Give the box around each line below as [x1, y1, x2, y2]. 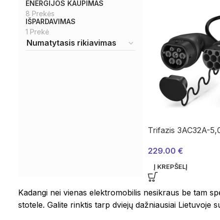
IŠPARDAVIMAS [26, 17, 76, 26]
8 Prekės [26, 9, 55, 18]
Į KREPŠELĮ [154, 163, 188, 171]
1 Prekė [26, 27, 49, 36]
